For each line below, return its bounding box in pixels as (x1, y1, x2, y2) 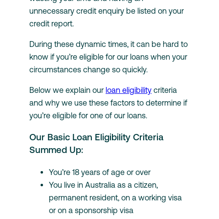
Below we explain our (29, 86, 106, 95)
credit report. (29, 19, 74, 28)
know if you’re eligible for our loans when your (29, 52, 187, 62)
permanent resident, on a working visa (49, 193, 182, 202)
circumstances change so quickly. (29, 65, 148, 74)
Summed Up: (29, 145, 83, 155)
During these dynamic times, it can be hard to (29, 40, 188, 49)
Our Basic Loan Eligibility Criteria (29, 132, 163, 143)
